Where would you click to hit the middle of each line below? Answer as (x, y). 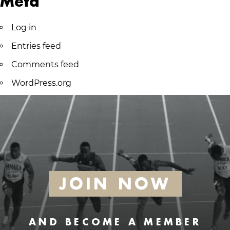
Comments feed (45, 64)
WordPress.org (41, 83)
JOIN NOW (115, 184)
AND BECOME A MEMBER (115, 222)
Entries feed (36, 46)
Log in (24, 27)
